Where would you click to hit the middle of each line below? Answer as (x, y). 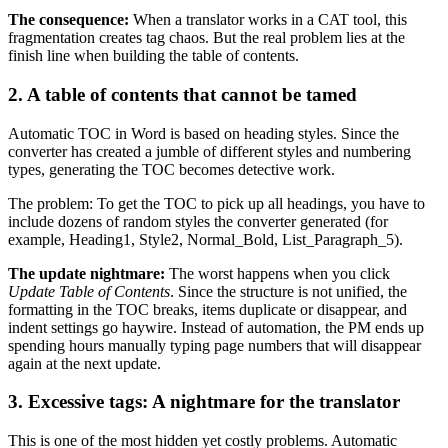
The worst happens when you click (277, 273)
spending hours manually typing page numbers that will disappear (214, 345)
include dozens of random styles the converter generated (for (198, 221)
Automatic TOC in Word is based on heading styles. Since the (203, 133)
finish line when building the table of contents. (153, 56)
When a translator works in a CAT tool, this (270, 20)
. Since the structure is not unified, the (288, 291)
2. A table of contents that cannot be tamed (182, 95)
